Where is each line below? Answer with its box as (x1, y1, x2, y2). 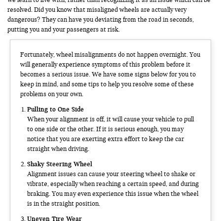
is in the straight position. (27, 199, 100, 208)
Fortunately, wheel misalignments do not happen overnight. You (20, 50, 200, 59)
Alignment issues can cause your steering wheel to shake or (27, 170, 195, 178)
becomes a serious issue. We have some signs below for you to (20, 70, 196, 78)
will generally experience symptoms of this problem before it (20, 60, 190, 69)
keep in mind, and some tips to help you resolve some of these (20, 80, 194, 88)
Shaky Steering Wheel (27, 159, 92, 168)
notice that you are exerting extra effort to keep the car (27, 135, 184, 143)
